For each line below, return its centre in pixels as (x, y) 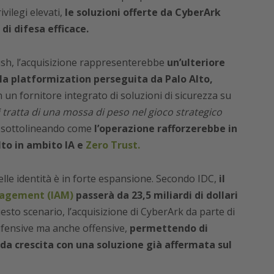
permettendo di (168, 228)
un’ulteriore (196, 63)
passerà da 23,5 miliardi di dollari (155, 195)
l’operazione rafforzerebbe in (164, 129)
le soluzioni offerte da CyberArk (141, 13)
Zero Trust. (113, 145)
